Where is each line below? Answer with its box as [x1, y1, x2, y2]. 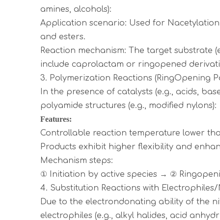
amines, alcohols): [40, 5, 111, 14]
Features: [40, 115, 76, 123]
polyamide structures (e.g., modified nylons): [40, 101, 217, 110]
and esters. [40, 32, 85, 41]
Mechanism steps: [40, 156, 118, 165]
